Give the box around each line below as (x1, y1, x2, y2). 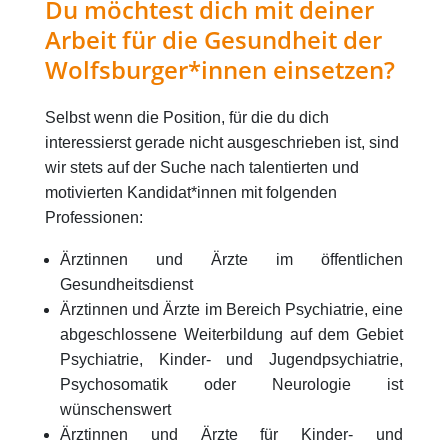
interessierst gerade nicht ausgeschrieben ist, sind (45, 134, 399, 152)
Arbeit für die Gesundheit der (45, 23, 382, 57)
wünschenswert (60, 401, 171, 419)
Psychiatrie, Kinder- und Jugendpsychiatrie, (60, 351, 403, 369)
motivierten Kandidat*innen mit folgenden (45, 184, 337, 202)
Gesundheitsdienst (60, 276, 193, 294)
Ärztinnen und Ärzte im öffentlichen (60, 251, 403, 269)
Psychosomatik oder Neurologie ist (60, 376, 403, 394)
